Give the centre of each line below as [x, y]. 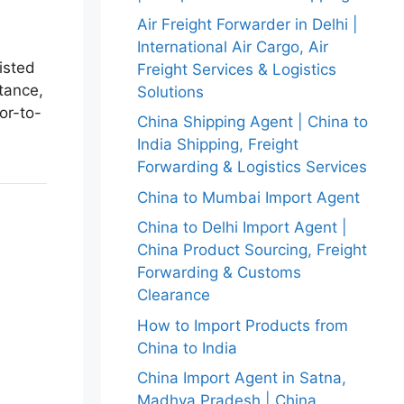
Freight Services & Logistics [237, 69]
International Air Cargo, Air [233, 46]
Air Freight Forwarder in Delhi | [248, 24]
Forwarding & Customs [219, 272]
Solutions [170, 92]
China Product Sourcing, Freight [252, 250]
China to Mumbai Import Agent [248, 197]
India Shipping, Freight [218, 144]
